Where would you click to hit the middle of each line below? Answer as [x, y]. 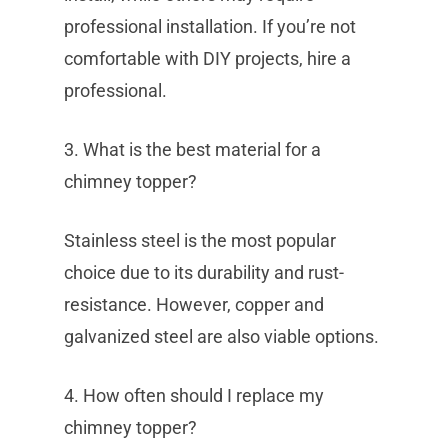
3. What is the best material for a [192, 149]
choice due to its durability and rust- [204, 272]
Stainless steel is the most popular [200, 240]
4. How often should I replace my [194, 395]
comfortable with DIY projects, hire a [207, 58]
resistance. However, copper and [194, 304]
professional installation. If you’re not [210, 26]
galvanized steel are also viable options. [221, 336]
